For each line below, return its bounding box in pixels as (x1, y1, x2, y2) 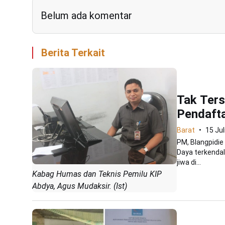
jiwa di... (177, 158, 201, 166)
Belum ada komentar (41, 9, 132, 22)
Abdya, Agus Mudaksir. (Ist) (32, 181, 127, 191)
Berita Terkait (41, 46, 105, 59)
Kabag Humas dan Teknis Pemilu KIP (32, 169, 162, 179)
